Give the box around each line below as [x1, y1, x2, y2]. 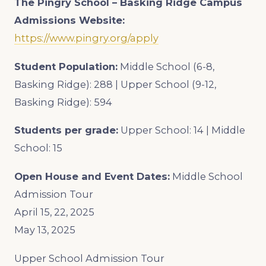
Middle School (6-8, [120, 60, 214, 72]
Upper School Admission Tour [14, 252, 164, 265]
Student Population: [14, 60, 118, 72]
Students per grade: [14, 124, 118, 137]
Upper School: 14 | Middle [121, 124, 245, 137]
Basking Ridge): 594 [14, 96, 112, 108]
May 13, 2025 [14, 224, 75, 236]
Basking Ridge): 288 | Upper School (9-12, [14, 78, 216, 90]
